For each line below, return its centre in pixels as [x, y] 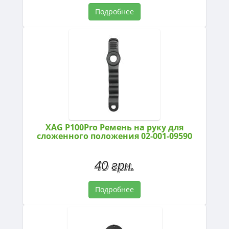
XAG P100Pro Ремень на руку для [114, 127]
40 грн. [114, 165]
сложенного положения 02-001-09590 [114, 136]
